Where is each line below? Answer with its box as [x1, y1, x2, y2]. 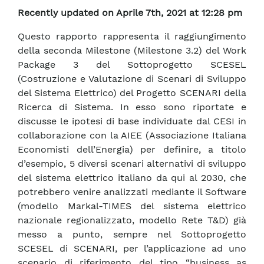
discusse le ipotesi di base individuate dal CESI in [18, 115, 246, 127]
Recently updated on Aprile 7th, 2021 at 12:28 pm [18, 7, 242, 19]
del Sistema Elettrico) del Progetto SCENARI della [18, 87, 246, 99]
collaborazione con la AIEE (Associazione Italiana [18, 130, 246, 141]
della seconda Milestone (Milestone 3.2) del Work [18, 45, 246, 57]
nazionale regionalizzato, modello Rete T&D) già [18, 214, 246, 226]
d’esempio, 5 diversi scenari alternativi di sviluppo [18, 158, 246, 170]
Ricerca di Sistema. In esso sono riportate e [18, 101, 246, 113]
